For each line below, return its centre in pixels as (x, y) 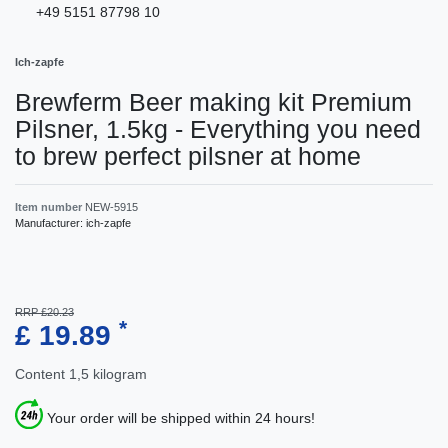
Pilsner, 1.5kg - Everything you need (218, 129)
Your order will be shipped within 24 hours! (181, 417)
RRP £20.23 (44, 312)
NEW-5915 (111, 207)
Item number (50, 207)
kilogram (120, 374)
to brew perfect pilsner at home (188, 156)
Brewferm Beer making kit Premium (213, 102)
